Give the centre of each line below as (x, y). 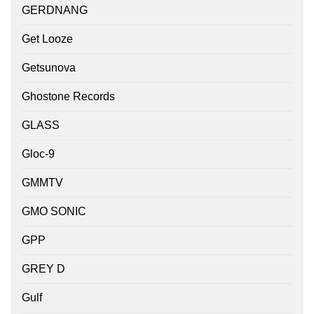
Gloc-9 (38, 154)
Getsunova (49, 68)
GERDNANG (55, 11)
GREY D (43, 269)
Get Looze (47, 39)
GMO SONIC (54, 212)
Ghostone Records (68, 97)
